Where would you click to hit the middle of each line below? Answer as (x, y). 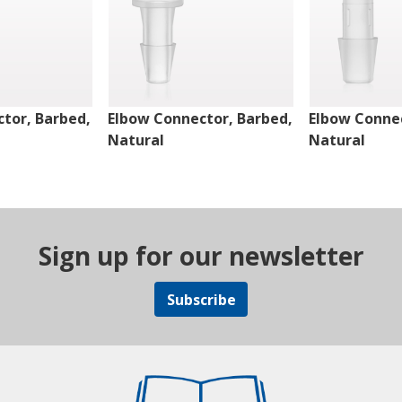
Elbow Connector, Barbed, (200, 119)
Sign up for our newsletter (201, 256)
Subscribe (201, 299)
